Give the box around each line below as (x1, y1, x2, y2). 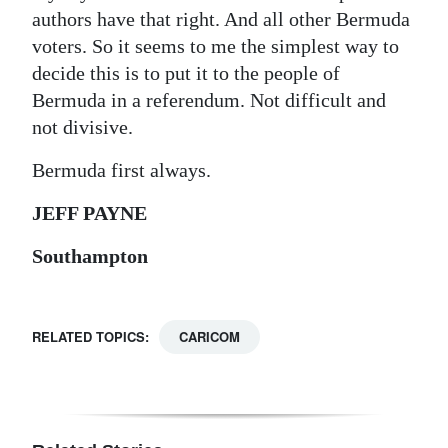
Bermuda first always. (32, 158, 211, 181)
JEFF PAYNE (32, 201, 147, 224)
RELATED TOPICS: (32, 326, 149, 346)
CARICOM (179, 326, 240, 346)
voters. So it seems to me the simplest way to (32, 34, 399, 57)
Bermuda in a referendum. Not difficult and (32, 88, 386, 111)
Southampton (32, 244, 148, 267)
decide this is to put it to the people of (32, 61, 340, 84)
